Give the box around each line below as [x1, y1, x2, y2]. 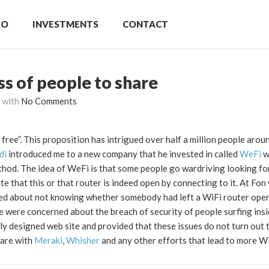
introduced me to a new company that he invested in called [7, 148, 240, 159]
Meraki [34, 235, 62, 246]
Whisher [66, 235, 100, 246]
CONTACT [122, 19, 168, 29]
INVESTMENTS [32, 19, 98, 29]
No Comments [21, 95, 77, 106]
